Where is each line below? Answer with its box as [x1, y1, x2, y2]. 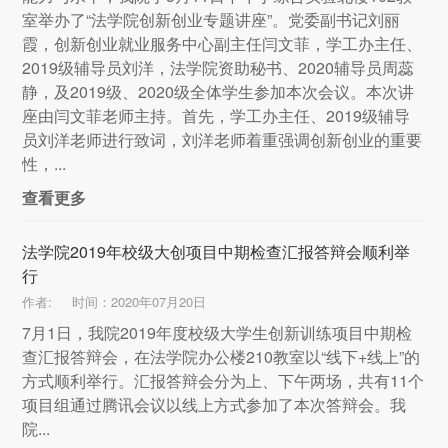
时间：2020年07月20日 [72, 292, 207, 312]
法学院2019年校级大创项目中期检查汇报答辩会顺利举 [22, 240, 411, 264]
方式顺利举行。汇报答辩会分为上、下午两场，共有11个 [22, 369, 425, 393]
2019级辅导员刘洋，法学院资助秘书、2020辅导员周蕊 [22, 56, 415, 80]
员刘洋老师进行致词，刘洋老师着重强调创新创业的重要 [22, 128, 423, 152]
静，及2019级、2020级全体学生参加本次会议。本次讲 [22, 80, 415, 104]
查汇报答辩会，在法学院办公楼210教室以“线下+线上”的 [22, 345, 421, 369]
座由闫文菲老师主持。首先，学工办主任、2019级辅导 [22, 104, 411, 128]
